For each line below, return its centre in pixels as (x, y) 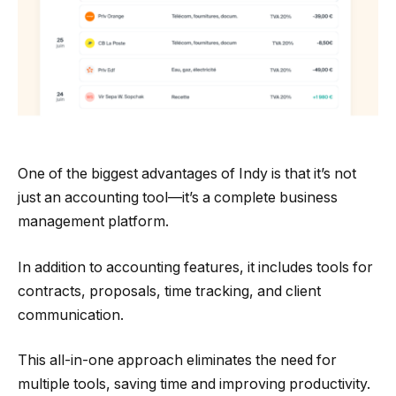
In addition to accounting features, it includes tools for (195, 267)
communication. (71, 315)
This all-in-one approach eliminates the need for (177, 361)
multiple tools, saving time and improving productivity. (194, 385)
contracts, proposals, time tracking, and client (169, 291)
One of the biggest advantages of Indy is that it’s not (187, 174)
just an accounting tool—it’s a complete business (178, 198)
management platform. (93, 222)
